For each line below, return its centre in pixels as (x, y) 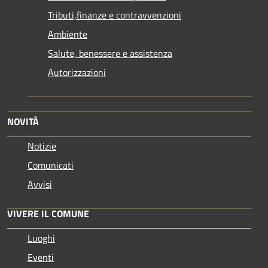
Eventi (41, 258)
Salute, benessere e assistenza (110, 54)
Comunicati (51, 165)
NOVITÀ (23, 122)
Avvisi (40, 185)
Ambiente (68, 34)
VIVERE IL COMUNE (48, 214)
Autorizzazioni (77, 73)
